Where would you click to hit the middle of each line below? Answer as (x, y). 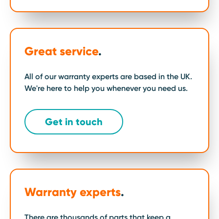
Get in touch (74, 122)
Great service (61, 51)
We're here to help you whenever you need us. (106, 88)
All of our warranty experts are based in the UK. (108, 77)
